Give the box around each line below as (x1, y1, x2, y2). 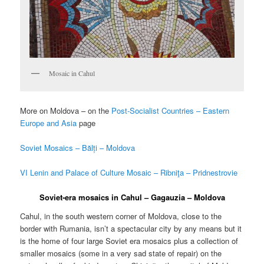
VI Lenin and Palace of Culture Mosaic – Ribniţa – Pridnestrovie (20, 166, 238, 178)
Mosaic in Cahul (49, 68, 95, 78)
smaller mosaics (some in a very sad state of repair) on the (20, 247, 222, 259)
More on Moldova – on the (20, 104, 112, 116)
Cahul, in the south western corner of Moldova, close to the (20, 210, 222, 222)
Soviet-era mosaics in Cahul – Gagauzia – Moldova (39, 191, 225, 203)
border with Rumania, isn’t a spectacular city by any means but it (20, 222, 242, 234)
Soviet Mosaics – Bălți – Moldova (20, 141, 136, 153)
